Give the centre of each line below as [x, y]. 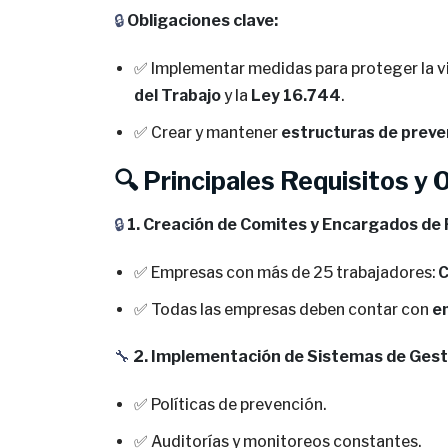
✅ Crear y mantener [207, 132]
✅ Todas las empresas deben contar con [283, 309]
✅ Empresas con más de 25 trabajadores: [286, 272]
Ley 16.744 [296, 95]
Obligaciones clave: [202, 20]
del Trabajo [177, 95]
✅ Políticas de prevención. [230, 404]
